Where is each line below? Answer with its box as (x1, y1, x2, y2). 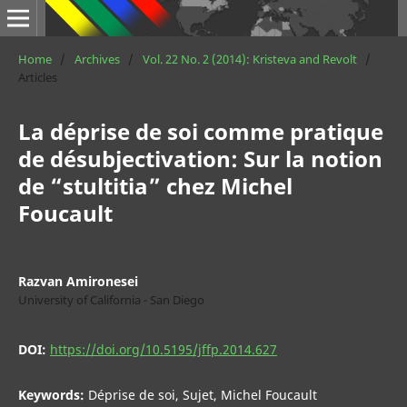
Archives (74, 50, 120, 67)
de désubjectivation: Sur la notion (17, 143, 382, 174)
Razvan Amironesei (17, 272, 138, 290)
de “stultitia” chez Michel (17, 170, 293, 201)
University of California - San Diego (17, 291, 204, 308)
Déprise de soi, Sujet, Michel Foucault (87, 385, 317, 403)
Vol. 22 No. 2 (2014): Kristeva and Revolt (142, 50, 357, 67)
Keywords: (17, 385, 88, 403)
